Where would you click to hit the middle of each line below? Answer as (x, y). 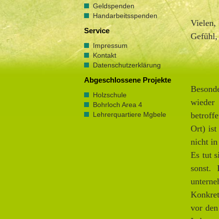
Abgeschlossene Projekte (128, 80)
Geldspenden (114, 6)
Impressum (110, 45)
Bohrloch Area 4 (118, 105)
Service (97, 31)
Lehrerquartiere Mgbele (130, 114)
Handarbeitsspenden (125, 16)
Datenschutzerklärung (127, 65)
